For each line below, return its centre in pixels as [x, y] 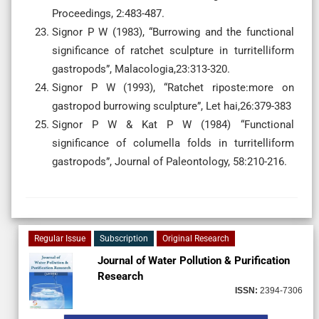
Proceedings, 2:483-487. [108, 13]
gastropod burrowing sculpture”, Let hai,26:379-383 [172, 106]
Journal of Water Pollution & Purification [193, 260]
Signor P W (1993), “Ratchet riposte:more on [173, 87]
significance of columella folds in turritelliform [173, 143]
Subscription [124, 238]
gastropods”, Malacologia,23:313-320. [141, 69]
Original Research [196, 238]
